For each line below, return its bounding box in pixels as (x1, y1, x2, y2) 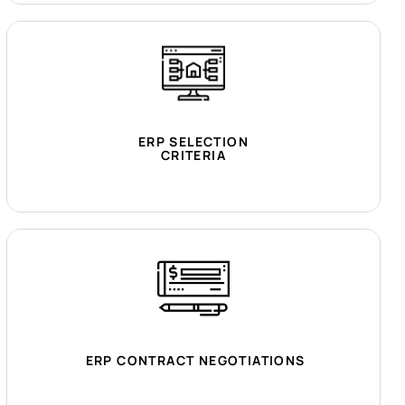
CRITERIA (160, 146, 227, 164)
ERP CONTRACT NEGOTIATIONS (81, 352, 306, 370)
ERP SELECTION (137, 132, 250, 150)
